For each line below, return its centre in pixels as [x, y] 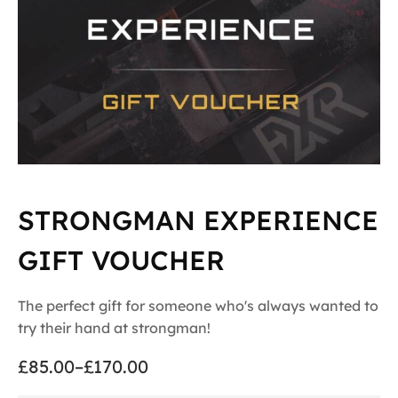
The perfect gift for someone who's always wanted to [198, 305]
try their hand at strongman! [114, 327]
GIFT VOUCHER [121, 261]
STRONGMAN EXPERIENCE [198, 221]
